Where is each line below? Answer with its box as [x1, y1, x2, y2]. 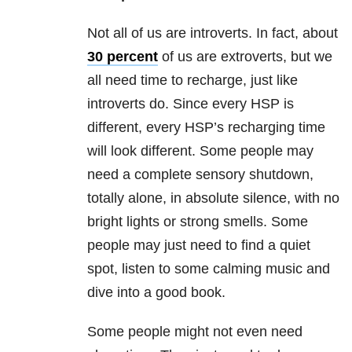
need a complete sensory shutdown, [87, 167, 313, 183]
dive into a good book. [87, 284, 225, 301]
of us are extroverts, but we [158, 49, 332, 65]
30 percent [87, 49, 158, 65]
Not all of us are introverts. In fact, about [87, 25, 338, 42]
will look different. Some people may [87, 143, 313, 159]
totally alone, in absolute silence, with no [87, 190, 339, 207]
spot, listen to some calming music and [87, 261, 330, 277]
